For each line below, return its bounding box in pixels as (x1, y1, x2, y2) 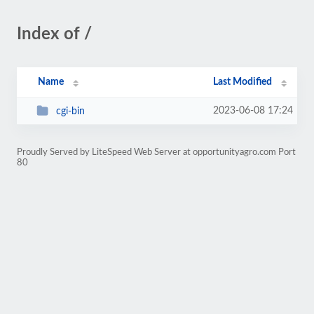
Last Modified (213, 77, 273, 87)
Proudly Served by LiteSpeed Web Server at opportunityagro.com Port (17, 148, 296, 156)
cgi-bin (55, 106, 85, 116)
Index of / (17, 26, 92, 43)
